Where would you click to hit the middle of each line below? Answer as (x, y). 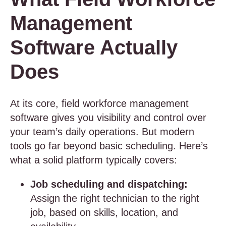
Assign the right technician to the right (115, 198)
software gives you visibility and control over (108, 118)
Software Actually (94, 47)
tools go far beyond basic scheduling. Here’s (109, 146)
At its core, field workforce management (99, 103)
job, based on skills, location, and (104, 212)
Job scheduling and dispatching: (109, 184)
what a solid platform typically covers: (94, 160)
